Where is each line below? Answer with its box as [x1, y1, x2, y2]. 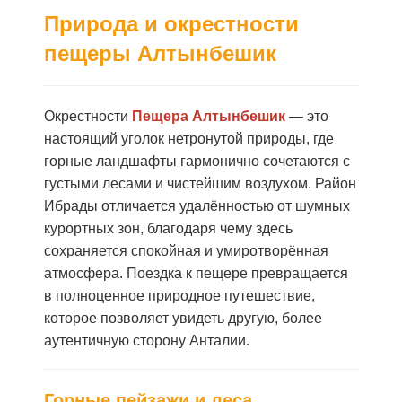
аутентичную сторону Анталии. [44, 333, 249, 348]
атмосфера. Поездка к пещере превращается [44, 266, 348, 281]
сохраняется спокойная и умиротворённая [44, 243, 328, 258]
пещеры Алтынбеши [44, 41, 266, 66]
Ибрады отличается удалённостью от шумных [44, 198, 350, 214]
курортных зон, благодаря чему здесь [44, 221, 293, 236]
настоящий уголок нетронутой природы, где [44, 131, 334, 146]
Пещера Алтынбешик [132, 109, 285, 124]
